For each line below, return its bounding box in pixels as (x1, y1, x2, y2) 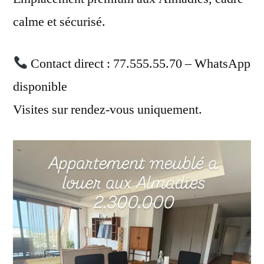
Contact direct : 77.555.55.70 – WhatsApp (28, 55, 251, 72)
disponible (13, 78, 67, 95)
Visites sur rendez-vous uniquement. (13, 101, 202, 118)
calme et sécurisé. (13, 13, 105, 30)
